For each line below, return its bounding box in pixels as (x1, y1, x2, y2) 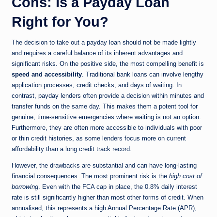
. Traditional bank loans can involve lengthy (82, 71, 203, 78)
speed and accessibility (12, 71, 82, 78)
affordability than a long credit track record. (12, 145, 132, 153)
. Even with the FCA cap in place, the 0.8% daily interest (38, 183, 197, 191)
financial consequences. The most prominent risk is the (12, 172, 169, 180)
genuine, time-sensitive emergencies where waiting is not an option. (12, 113, 201, 121)
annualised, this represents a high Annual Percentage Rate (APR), (12, 204, 197, 212)
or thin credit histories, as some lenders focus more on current (12, 135, 186, 142)
